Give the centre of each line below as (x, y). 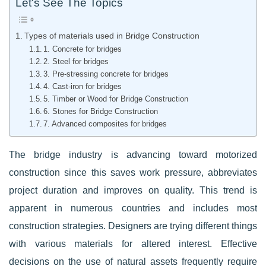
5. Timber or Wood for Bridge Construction (116, 99)
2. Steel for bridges (76, 61)
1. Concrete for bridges (83, 49)
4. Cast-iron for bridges (83, 86)
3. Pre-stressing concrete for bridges (106, 74)
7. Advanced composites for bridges (105, 124)
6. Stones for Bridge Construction (101, 111)
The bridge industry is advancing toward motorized (133, 155)
